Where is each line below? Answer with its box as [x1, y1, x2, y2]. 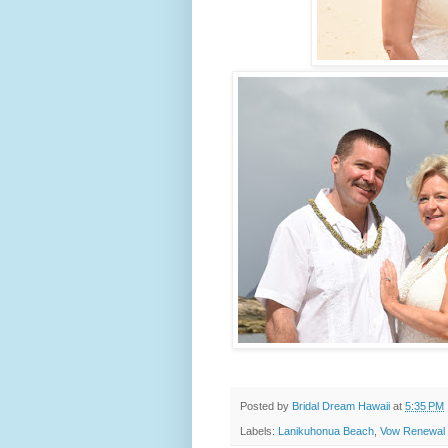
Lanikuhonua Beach [278, 424, 374, 437]
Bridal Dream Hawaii [292, 400, 390, 413]
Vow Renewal [380, 424, 445, 437]
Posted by [240, 400, 292, 413]
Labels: [240, 424, 278, 437]
